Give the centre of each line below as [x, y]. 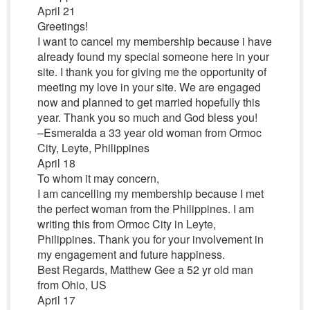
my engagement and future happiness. [131, 254]
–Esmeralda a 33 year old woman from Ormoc [149, 133]
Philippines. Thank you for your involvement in [150, 239]
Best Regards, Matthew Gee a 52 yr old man [145, 270]
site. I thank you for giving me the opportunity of [152, 72]
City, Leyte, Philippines [93, 148]
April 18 [56, 163]
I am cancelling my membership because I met [150, 193]
